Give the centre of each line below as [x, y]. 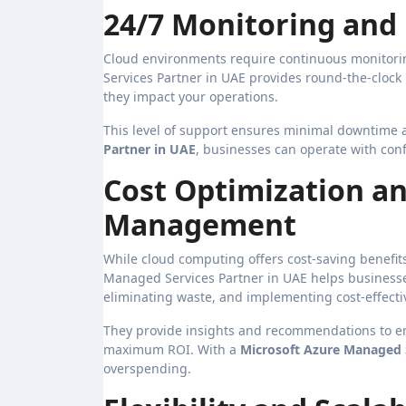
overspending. [147, 368]
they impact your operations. [191, 96]
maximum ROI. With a [172, 349]
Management [200, 224]
